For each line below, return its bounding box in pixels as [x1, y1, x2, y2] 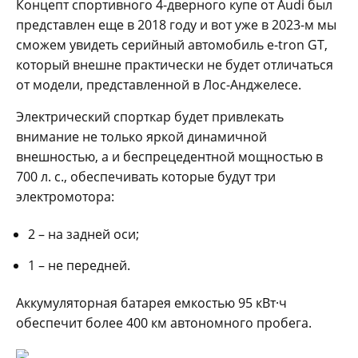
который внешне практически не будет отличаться [16, 55, 333, 74]
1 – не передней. [28, 256, 130, 274]
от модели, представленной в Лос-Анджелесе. [16, 75, 301, 93]
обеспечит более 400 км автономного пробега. [16, 313, 312, 332]
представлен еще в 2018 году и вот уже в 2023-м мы [16, 15, 336, 34]
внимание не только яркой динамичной [16, 127, 267, 145]
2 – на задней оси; [28, 225, 139, 243]
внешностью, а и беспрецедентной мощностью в [16, 147, 323, 165]
